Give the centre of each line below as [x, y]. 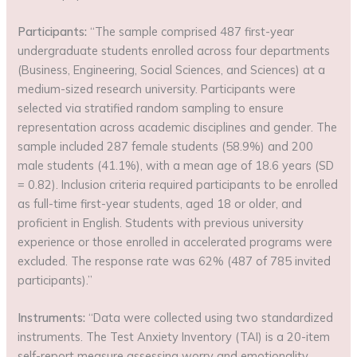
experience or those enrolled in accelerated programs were [175, 242]
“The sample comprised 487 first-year [191, 32]
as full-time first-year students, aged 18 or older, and [160, 204]
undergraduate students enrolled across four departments [174, 51]
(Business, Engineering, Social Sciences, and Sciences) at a [172, 70]
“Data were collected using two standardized [210, 318]
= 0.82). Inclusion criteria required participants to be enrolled [178, 185]
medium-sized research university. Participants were [157, 89]
